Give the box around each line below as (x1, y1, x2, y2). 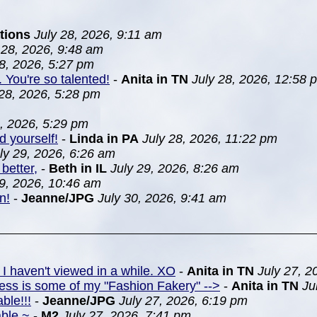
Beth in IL (49, 161, 107, 175)
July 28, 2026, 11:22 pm (142, 132, 277, 146)
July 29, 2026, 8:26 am (110, 161, 239, 175)
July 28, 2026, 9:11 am (34, 28, 162, 42)
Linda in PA (69, 132, 139, 146)
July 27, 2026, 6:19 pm (119, 294, 248, 308)
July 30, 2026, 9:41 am (98, 191, 226, 205)
